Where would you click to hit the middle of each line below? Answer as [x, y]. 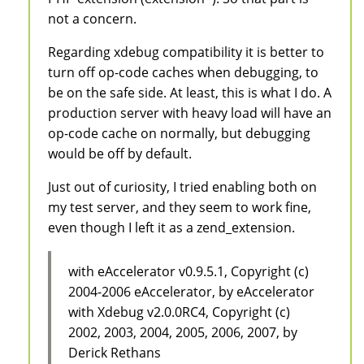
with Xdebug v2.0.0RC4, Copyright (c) [179, 312]
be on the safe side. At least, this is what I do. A [190, 93]
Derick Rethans [114, 352]
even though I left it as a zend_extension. [171, 228]
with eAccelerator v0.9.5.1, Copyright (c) [188, 271]
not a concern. [92, 19]
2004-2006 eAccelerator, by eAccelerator [191, 291]
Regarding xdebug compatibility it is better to [186, 52]
